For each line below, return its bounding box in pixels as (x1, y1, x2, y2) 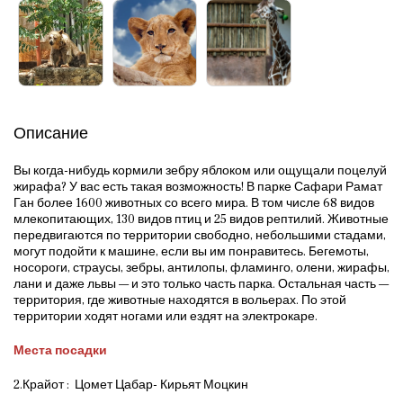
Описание (13, 122, 88, 144)
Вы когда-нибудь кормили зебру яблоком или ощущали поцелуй (13, 162, 387, 179)
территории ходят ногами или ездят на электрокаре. (13, 308, 323, 325)
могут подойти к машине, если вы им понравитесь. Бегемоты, (13, 243, 369, 260)
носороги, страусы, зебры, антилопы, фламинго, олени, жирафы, (13, 259, 390, 276)
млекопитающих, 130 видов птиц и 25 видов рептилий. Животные (13, 210, 389, 228)
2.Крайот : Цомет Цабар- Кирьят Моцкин (13, 376, 248, 393)
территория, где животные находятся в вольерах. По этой (13, 291, 346, 309)
